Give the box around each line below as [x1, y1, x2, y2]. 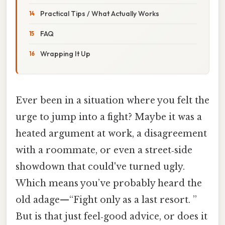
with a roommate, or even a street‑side [16, 144, 192, 156]
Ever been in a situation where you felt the [16, 94, 209, 106]
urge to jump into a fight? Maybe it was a [16, 111, 202, 123]
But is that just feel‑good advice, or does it [16, 210, 207, 222]
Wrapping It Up [40, 49, 90, 58]
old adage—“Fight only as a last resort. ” [16, 194, 197, 205]
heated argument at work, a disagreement [16, 128, 207, 139]
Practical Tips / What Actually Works [40, 9, 159, 18]
